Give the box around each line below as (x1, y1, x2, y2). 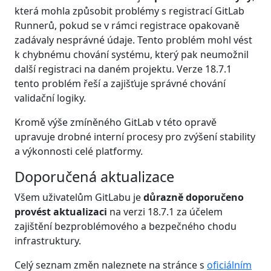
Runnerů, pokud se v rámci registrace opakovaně (15, 18, 240, 32)
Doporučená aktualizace (15, 166, 174, 186)
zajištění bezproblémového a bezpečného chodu (15, 219, 237, 233)
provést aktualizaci (15, 204, 107, 218)
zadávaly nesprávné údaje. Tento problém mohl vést (15, 33, 252, 47)
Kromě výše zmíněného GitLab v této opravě (15, 115, 217, 129)
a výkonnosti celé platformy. (15, 144, 143, 158)
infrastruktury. (15, 233, 81, 247)
